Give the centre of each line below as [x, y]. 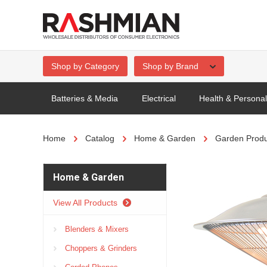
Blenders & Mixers [96, 229]
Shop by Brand [172, 66]
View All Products [86, 203]
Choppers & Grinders [100, 248]
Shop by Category [85, 66]
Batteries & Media [85, 98]
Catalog [100, 138]
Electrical [159, 98]
